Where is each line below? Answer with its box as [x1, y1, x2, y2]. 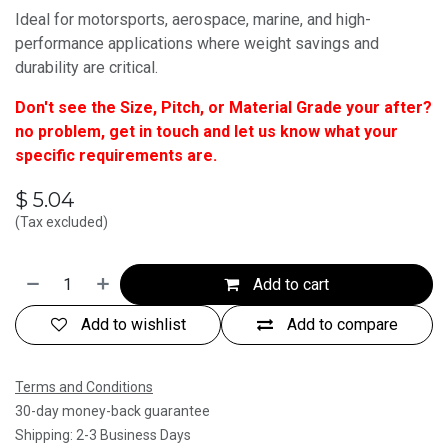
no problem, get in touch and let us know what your [15, 122, 398, 142]
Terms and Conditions [15, 379, 153, 396]
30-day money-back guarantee [15, 403, 210, 420]
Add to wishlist [80, 314, 186, 334]
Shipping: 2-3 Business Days [15, 427, 191, 444]
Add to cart [253, 274, 330, 294]
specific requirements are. [15, 146, 217, 166]
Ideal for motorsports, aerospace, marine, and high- [15, 10, 371, 30]
